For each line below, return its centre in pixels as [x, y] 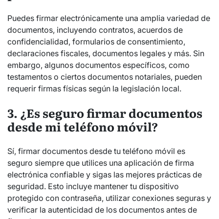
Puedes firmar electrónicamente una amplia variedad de [109, 18]
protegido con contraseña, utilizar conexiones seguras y [109, 198]
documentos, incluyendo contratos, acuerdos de [95, 30]
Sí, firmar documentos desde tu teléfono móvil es [96, 151]
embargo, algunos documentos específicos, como [99, 65]
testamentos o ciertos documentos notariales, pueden [105, 77]
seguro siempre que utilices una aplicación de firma [101, 163]
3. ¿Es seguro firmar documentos [105, 113]
